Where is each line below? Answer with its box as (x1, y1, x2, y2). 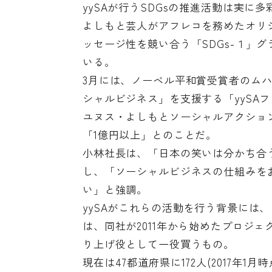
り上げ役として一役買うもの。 (82, 236, 234, 251)
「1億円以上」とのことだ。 (82, 126, 217, 142)
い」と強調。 (82, 181, 148, 197)
